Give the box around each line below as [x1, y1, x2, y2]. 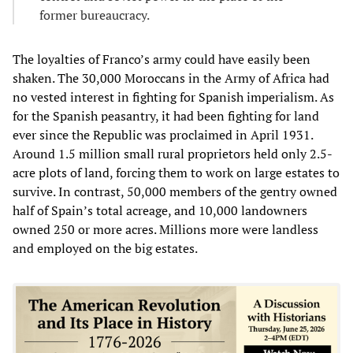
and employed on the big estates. [13, 239, 198, 257]
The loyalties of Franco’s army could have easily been [13, 50, 310, 68]
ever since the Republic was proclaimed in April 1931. [13, 125, 313, 143]
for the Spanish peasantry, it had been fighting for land [13, 106, 319, 124]
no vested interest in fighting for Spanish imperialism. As [13, 87, 334, 106]
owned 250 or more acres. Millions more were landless [13, 220, 318, 238]
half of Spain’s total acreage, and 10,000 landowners [13, 201, 307, 219]
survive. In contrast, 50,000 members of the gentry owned [13, 182, 337, 200]
